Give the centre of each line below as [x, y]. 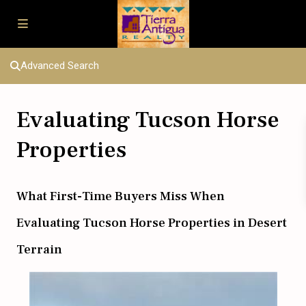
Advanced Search [60, 66]
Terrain [39, 249]
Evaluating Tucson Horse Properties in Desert [152, 223]
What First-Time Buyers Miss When [121, 196]
